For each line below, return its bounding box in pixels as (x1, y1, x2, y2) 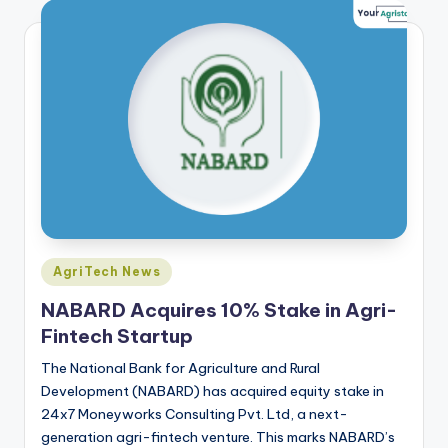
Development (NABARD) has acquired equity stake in (41, 381, 384, 400)
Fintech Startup (41, 323, 193, 348)
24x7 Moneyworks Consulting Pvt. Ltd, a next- (41, 404, 348, 423)
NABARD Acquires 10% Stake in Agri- (41, 297, 397, 322)
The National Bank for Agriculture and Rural (41, 358, 320, 377)
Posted (40, 260, 86, 277)
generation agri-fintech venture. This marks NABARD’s (41, 427, 395, 446)
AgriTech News (53, 264, 161, 280)
